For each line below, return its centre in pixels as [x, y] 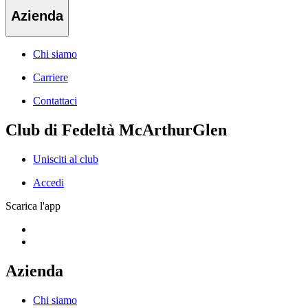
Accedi [48, 183]
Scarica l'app [33, 206]
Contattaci [55, 101]
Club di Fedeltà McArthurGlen [116, 130]
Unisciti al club [66, 159]
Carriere [51, 78]
